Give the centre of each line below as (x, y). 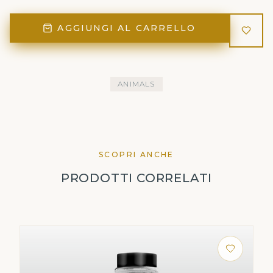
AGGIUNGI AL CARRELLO (127, 28)
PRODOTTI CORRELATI (136, 178)
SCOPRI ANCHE (136, 154)
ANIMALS (136, 84)
